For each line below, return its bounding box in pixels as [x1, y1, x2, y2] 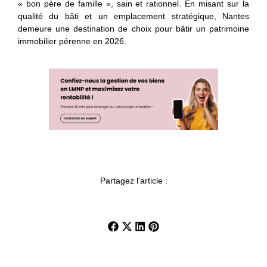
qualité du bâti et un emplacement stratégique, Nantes [18, 11, 249, 21]
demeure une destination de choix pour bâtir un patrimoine [18, 24, 249, 34]
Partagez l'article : [100, 176, 167, 186]
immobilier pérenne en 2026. [18, 36, 126, 46]
